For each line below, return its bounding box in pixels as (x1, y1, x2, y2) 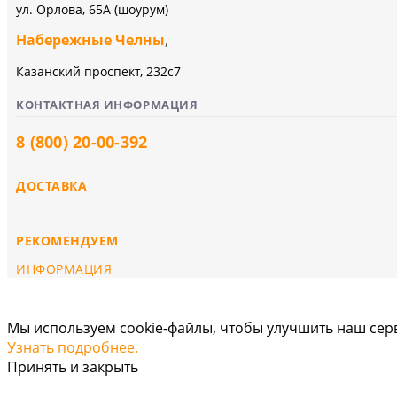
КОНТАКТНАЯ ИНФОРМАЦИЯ (16, 97, 198, 113)
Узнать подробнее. (7, 338, 138, 357)
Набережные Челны (16, 30, 165, 50)
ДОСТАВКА (16, 177, 88, 194)
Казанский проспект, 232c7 (16, 63, 181, 80)
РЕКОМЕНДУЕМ (16, 232, 119, 249)
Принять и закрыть (7, 357, 138, 377)
